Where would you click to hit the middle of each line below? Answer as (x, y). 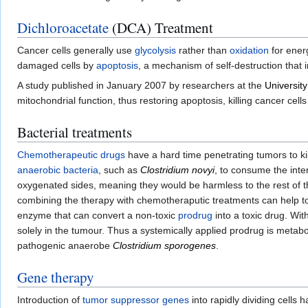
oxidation (249, 51)
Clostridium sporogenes (164, 246)
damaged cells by (57, 66)
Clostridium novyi (177, 170)
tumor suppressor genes (136, 300)
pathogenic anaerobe (65, 246)
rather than (203, 51)
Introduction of (50, 300)
